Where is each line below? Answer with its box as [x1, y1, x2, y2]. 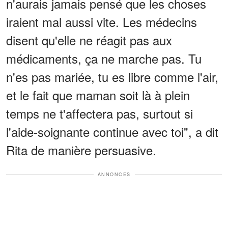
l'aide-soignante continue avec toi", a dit [6, 123, 218, 141]
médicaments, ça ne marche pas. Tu [6, 49, 202, 68]
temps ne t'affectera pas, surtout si [6, 104, 193, 123]
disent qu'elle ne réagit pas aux [6, 31, 172, 49]
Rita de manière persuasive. [6, 141, 156, 159]
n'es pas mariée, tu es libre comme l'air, [6, 68, 218, 86]
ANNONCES [97, 171, 131, 178]
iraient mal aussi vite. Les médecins [6, 13, 197, 31]
